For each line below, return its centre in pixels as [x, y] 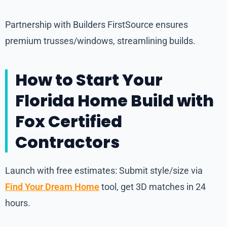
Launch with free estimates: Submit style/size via [104, 171]
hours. [18, 203]
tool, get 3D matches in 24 [153, 187]
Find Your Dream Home [52, 187]
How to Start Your [89, 80]
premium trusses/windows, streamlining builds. [100, 41]
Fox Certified [69, 122]
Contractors [67, 142]
